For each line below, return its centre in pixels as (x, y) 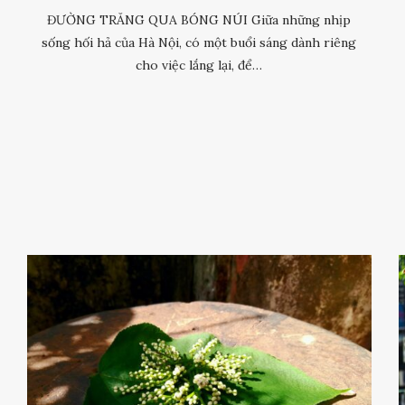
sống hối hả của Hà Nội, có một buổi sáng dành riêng (199, 42)
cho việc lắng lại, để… (199, 65)
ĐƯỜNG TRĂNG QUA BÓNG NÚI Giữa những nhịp (199, 19)
